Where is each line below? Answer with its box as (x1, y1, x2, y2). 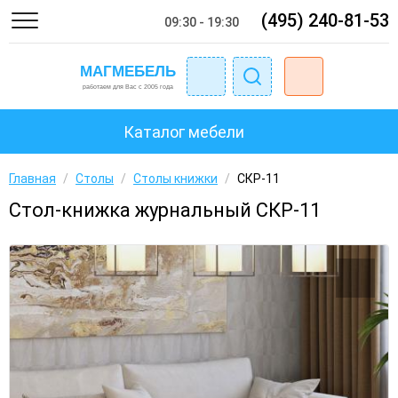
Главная (9, 171, 56, 186)
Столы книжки (133, 171, 218, 186)
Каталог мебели (123, 122, 244, 141)
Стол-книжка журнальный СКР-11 (9, 199, 321, 221)
